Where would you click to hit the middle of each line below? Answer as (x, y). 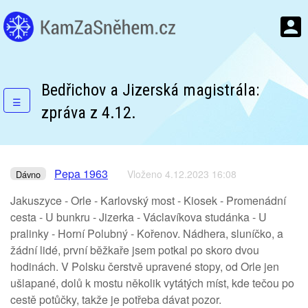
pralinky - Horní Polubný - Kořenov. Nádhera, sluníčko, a (147, 233)
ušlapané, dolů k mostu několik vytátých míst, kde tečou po (152, 283)
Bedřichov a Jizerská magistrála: (150, 90)
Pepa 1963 (81, 174)
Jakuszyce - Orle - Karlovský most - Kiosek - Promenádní (148, 200)
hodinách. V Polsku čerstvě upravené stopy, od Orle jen (145, 266)
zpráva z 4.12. (89, 113)
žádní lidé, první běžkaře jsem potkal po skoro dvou (135, 250)
